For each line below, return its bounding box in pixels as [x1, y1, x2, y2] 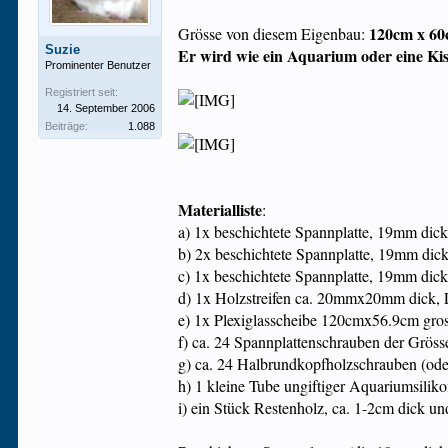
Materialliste [178, 198, 263, 221]
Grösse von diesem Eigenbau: [178, 23, 370, 44]
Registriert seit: [45, 86, 119, 98]
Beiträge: [45, 120, 89, 132]
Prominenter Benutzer [45, 59, 152, 71]
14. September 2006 [57, 102, 156, 114]
